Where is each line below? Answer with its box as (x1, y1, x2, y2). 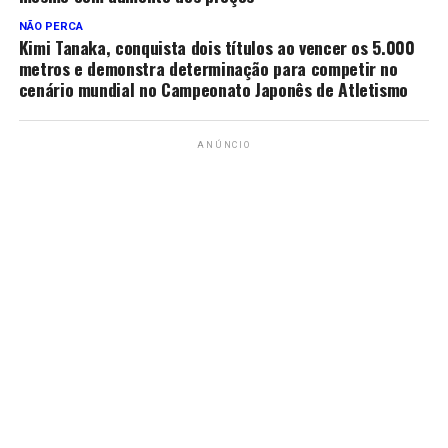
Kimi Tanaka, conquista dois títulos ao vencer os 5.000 (18, 33, 415, 60)
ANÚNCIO (197, 139, 251, 150)
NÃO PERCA (18, 19, 83, 33)
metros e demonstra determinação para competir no (18, 54, 398, 81)
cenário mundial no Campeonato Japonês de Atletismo (18, 75, 409, 102)
